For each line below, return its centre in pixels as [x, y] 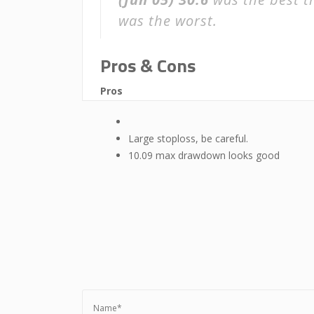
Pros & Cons [148, 66]
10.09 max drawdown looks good [204, 155]
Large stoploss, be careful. [188, 138]
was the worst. [168, 21]
